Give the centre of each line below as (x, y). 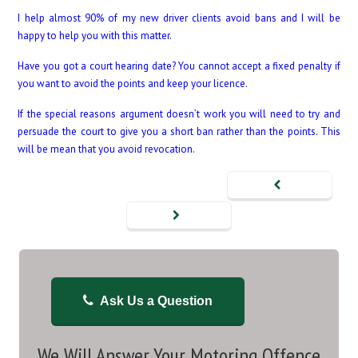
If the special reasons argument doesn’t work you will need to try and (179, 114)
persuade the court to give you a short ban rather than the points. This (179, 131)
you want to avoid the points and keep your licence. (133, 84)
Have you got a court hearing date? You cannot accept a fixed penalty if (179, 66)
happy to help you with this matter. (95, 36)
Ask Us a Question (157, 301)
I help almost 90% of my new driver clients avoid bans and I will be (179, 18)
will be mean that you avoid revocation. (107, 149)
